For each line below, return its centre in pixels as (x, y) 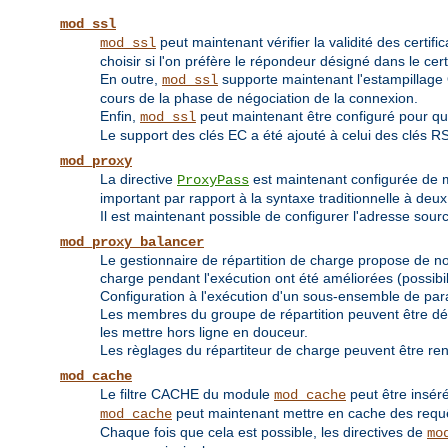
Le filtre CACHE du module (187, 394)
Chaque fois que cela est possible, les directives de (263, 432)
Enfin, (120, 116)
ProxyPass (213, 180)
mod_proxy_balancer (132, 242)
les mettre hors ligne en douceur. (204, 332)
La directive (138, 179)
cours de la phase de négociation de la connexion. (259, 98)
